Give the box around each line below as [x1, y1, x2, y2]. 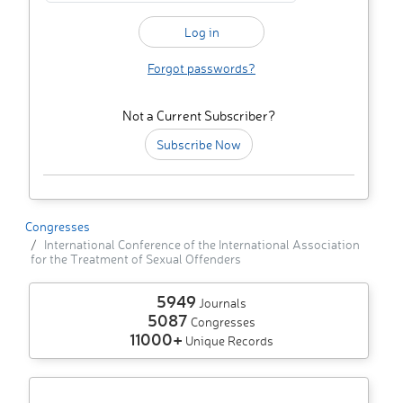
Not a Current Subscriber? [122, 107, 275, 125]
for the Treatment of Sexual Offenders [31, 251, 241, 267]
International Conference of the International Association [44, 237, 360, 253]
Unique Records [183, 333, 273, 349]
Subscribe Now [157, 137, 241, 153]
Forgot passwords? [148, 60, 255, 76]
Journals [196, 295, 246, 311]
